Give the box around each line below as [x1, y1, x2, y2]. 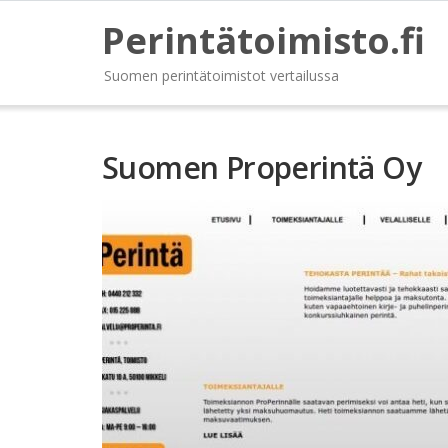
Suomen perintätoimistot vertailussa [104, 66, 339, 85]
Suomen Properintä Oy [102, 147, 421, 188]
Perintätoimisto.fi [102, 16, 425, 65]
